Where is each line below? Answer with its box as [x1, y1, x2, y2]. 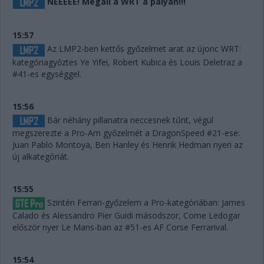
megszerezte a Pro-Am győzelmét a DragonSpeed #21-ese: [12, 127, 240, 138]
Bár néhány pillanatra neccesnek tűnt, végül [45, 114, 213, 126]
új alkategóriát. [12, 150, 69, 162]
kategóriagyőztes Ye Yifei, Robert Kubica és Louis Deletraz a [12, 56, 242, 68]
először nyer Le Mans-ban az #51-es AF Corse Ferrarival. [12, 222, 228, 233]
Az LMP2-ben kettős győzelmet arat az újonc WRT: [45, 43, 241, 55]
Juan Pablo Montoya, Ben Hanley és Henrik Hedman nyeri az [12, 138, 243, 150]
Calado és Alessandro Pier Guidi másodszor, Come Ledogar [12, 210, 240, 222]
